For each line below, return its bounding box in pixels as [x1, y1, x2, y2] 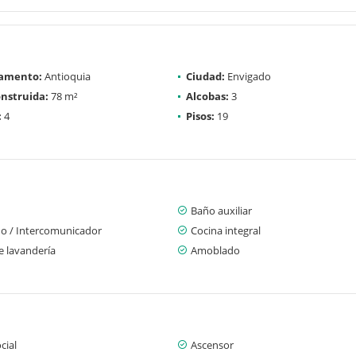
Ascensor [191, 337, 234, 352]
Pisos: [186, 108, 215, 123]
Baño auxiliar [191, 203, 252, 218]
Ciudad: [186, 68, 225, 83]
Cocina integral [191, 222, 261, 238]
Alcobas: [186, 88, 229, 103]
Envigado [225, 68, 271, 83]
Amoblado [191, 242, 240, 257]
